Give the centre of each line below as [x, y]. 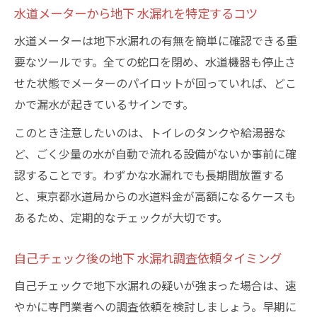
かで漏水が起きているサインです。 [104, 104]
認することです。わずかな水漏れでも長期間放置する [149, 175]
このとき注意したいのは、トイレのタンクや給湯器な [150, 132]
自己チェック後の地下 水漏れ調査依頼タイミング [148, 258]
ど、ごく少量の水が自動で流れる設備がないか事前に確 [155, 154]
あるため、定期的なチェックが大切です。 [121, 217]
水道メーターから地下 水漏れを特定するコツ [136, 13]
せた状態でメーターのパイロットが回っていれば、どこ [155, 83]
